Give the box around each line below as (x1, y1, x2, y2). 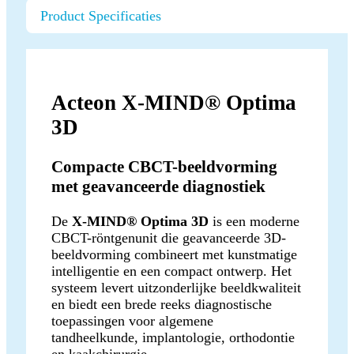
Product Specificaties (40, 8, 161, 24)
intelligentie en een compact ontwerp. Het (51, 263, 292, 280)
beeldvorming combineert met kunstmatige (51, 247, 297, 263)
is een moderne (209, 213, 299, 230)
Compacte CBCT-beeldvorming (51, 156, 277, 176)
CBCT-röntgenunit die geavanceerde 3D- (51, 230, 286, 247)
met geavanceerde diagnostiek (51, 176, 265, 196)
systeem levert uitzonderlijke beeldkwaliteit (51, 280, 301, 296)
